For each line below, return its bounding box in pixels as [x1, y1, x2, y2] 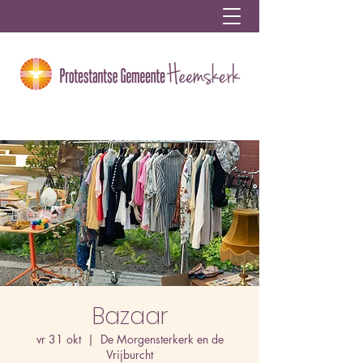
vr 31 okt [36, 331, 81, 347]
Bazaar [92, 301, 168, 332]
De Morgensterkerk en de [100, 331, 224, 347]
